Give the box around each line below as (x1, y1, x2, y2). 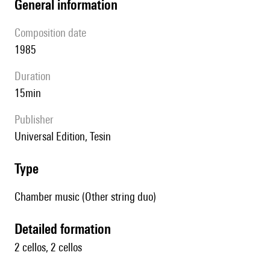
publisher (20, 113, 54, 127)
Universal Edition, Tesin (21, 130, 111, 143)
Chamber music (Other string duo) (14, 190, 156, 204)
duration (21, 69, 51, 83)
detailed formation (22, 221, 111, 237)
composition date (20, 26, 86, 40)
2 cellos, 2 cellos (14, 240, 82, 254)
